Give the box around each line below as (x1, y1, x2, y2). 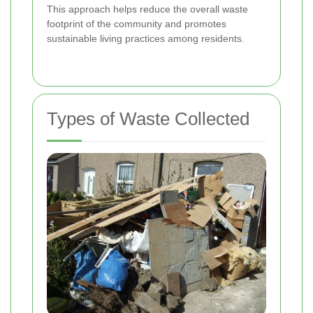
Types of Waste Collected (47, 108, 249, 129)
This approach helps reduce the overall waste (47, 3, 248, 15)
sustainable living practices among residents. (47, 32, 245, 44)
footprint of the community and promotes (47, 17, 226, 29)
